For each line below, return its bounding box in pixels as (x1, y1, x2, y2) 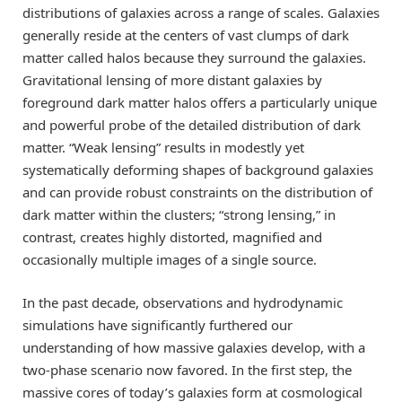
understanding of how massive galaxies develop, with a (22, 338, 365, 357)
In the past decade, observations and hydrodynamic (22, 293, 343, 312)
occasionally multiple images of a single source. (22, 250, 317, 269)
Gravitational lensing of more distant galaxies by (22, 71, 322, 90)
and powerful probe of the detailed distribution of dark (22, 116, 361, 135)
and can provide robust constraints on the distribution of (22, 183, 372, 202)
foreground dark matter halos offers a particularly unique (22, 93, 377, 112)
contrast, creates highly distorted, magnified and (22, 228, 322, 247)
